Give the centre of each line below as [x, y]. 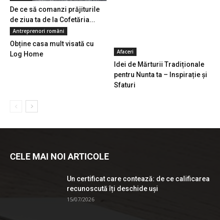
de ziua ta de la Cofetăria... [53, 19]
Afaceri [125, 51]
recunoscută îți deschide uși [112, 188]
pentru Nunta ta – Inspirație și [160, 74]
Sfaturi [124, 85]
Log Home [27, 54]
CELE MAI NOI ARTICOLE [59, 156]
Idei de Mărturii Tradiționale [159, 64]
